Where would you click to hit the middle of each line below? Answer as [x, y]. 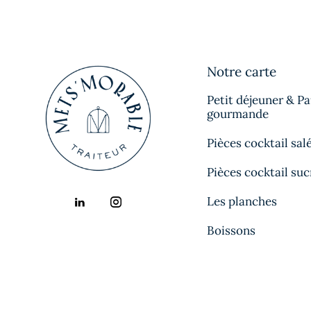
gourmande [237, 114]
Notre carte [241, 71]
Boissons [231, 230]
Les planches [242, 201]
